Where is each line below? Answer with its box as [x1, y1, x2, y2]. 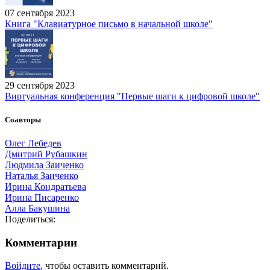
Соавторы [5, 115, 41, 124]
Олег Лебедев [5, 137, 61, 148]
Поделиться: [5, 213, 55, 224]
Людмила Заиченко [5, 159, 84, 170]
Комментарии [5, 236, 77, 249]
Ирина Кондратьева [5, 181, 86, 192]
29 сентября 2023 [5, 80, 75, 90]
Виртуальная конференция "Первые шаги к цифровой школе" [5, 90, 260, 101]
